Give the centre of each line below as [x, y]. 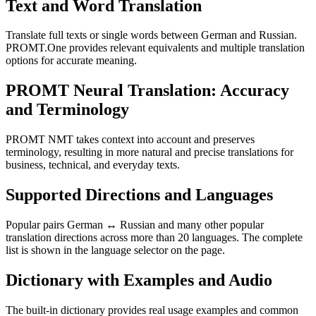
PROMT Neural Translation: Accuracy [147, 91]
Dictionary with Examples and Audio [139, 280]
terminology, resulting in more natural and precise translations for [150, 152]
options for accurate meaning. [71, 61]
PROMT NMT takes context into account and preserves [130, 140]
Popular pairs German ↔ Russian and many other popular [135, 225]
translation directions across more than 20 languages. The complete [154, 238]
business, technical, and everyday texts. [93, 165]
